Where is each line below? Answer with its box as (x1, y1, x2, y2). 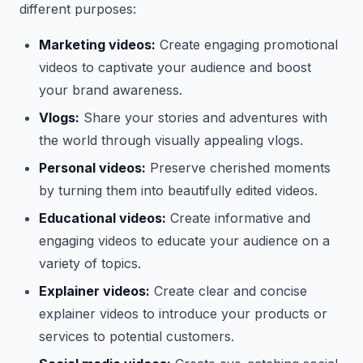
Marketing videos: (39, 36, 156, 53)
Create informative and (166, 210, 310, 226)
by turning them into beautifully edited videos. (39, 182, 318, 199)
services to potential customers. (39, 328, 234, 344)
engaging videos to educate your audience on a (39, 233, 330, 249)
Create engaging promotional (156, 36, 338, 53)
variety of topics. (39, 255, 141, 271)
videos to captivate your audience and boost (39, 59, 311, 75)
